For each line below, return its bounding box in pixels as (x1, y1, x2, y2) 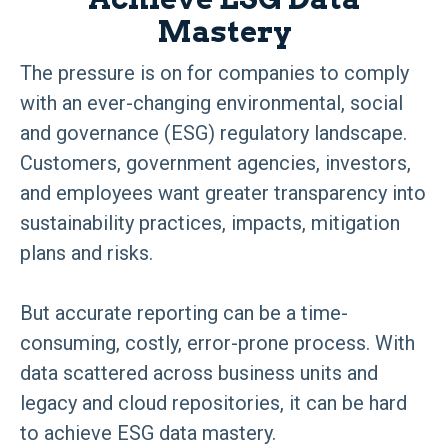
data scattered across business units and (20, 360, 378, 385)
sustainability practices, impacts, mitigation (20, 210, 400, 235)
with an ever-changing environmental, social (20, 90, 403, 115)
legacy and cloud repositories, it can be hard (20, 390, 407, 415)
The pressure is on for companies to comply (20, 60, 409, 85)
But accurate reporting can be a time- (20, 300, 348, 325)
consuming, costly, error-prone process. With (20, 330, 415, 355)
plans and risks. (20, 240, 153, 265)
